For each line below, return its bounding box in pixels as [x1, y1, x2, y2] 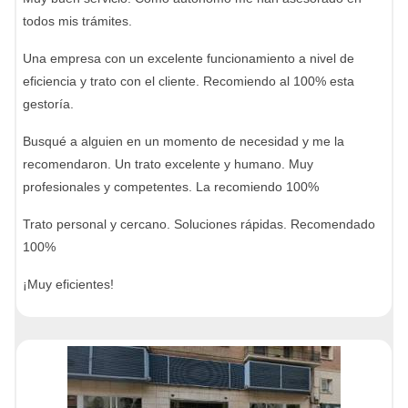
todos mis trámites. [23, 14, 132, 28]
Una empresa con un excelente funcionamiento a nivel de [23, 51, 354, 66]
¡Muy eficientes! [23, 277, 114, 291]
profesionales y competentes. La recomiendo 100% [23, 179, 319, 194]
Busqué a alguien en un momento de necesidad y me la [23, 134, 344, 148]
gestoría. [23, 97, 74, 111]
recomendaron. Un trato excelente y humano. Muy [23, 157, 313, 171]
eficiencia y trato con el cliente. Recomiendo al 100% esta [23, 74, 354, 88]
